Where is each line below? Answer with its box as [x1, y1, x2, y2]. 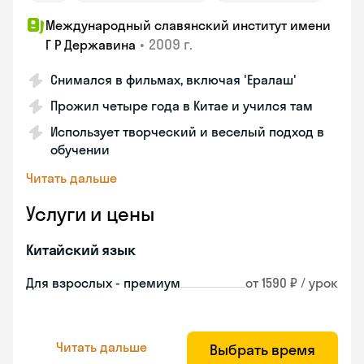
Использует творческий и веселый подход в [50, 123, 324, 140]
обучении [50, 141, 110, 158]
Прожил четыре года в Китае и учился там [50, 97, 313, 114]
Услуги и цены [26, 201, 154, 226]
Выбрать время [210, 340, 315, 359]
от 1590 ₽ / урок [245, 275, 338, 291]
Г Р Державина [45, 37, 136, 53]
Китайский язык [26, 240, 136, 259]
